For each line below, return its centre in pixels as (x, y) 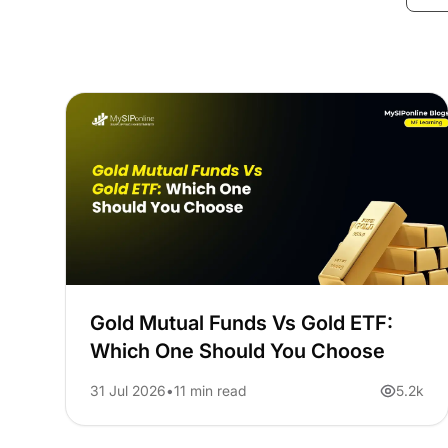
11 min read (210, 391)
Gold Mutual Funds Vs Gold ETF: (242, 323)
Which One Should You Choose (238, 351)
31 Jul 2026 (128, 391)
